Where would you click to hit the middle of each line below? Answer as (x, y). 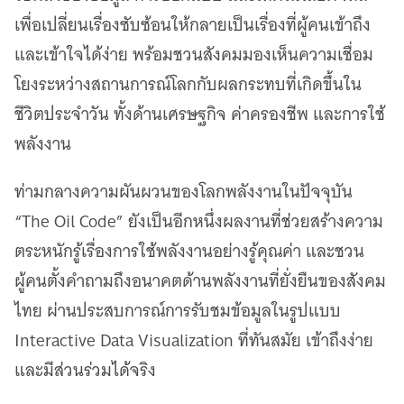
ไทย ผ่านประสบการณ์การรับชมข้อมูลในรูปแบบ (178, 310)
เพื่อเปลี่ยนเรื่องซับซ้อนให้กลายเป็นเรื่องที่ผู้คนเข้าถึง (193, 24)
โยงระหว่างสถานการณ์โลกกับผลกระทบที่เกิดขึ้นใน (188, 84)
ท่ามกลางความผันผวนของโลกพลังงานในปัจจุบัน (184, 191)
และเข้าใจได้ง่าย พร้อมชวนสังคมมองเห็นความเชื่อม (194, 54)
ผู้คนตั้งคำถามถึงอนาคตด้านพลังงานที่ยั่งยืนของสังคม (200, 280)
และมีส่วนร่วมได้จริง (85, 370)
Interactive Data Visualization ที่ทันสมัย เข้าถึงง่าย (194, 340)
